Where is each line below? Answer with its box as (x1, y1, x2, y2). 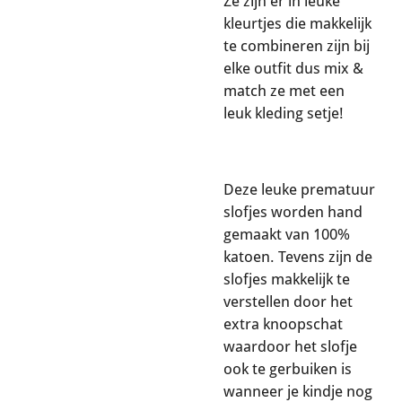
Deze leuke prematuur (223, 179, 375, 198)
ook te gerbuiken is (223, 359, 352, 378)
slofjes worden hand (223, 202, 363, 221)
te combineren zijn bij (223, 37, 370, 56)
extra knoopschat (223, 314, 343, 333)
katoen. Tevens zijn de (223, 247, 372, 266)
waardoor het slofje (223, 336, 357, 355)
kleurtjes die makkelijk (223, 14, 371, 33)
